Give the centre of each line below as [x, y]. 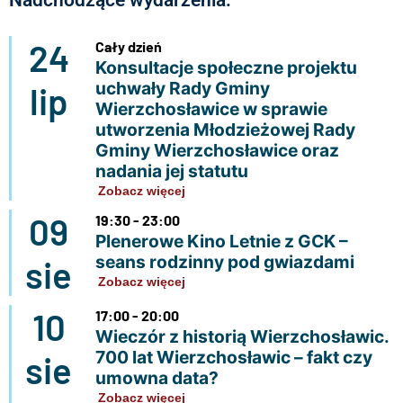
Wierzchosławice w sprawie [211, 109]
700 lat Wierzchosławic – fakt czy [233, 357]
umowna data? [157, 378]
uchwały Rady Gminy [182, 88]
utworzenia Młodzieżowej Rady [225, 130]
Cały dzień [128, 46]
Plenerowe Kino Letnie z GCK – [221, 241]
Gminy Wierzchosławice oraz [217, 150]
